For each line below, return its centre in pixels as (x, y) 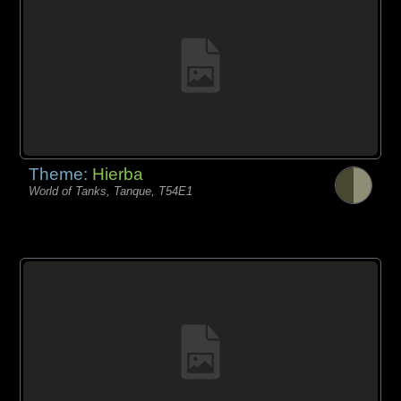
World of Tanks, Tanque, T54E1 (111, 191)
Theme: (61, 174)
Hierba (118, 174)
